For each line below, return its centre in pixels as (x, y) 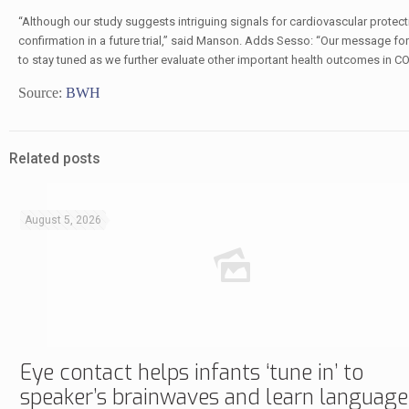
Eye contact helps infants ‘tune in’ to (192, 373)
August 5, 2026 (63, 220)
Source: (42, 93)
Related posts (55, 159)
